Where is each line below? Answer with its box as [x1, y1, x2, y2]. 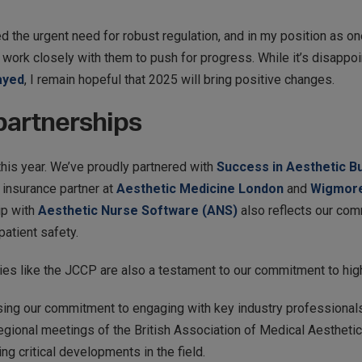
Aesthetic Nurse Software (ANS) [35, 203, 241, 218]
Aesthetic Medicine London [116, 181, 284, 196]
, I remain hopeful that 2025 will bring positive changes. [24, 72, 335, 87]
